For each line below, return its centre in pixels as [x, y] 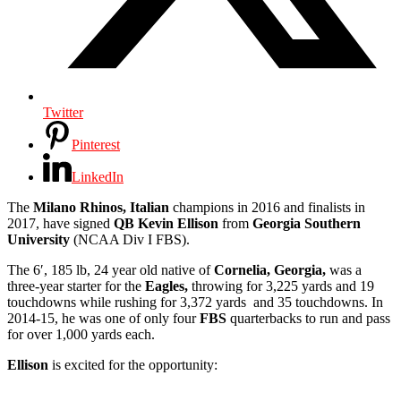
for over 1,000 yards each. [81, 334]
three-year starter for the [76, 286]
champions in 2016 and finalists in [267, 207]
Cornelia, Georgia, [270, 269]
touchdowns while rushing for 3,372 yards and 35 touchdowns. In [195, 302]
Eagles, [166, 286]
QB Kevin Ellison [166, 223]
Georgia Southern [307, 223]
